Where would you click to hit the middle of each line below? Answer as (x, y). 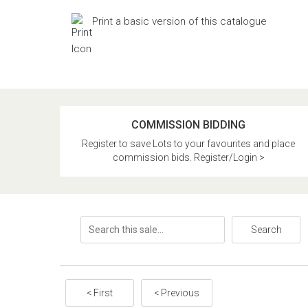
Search (266, 230)
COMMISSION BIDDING (189, 125)
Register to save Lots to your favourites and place (189, 144)
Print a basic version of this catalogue (179, 21)
